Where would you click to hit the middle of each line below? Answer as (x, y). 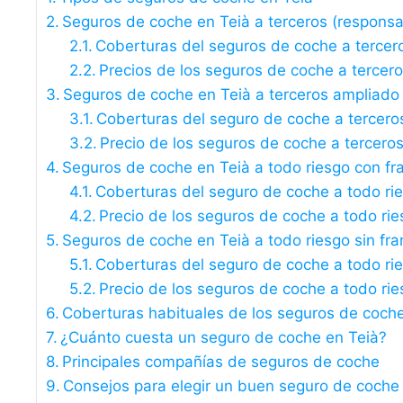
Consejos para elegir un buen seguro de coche (232, 385)
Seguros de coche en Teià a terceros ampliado (232, 94)
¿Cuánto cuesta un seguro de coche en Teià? (224, 337)
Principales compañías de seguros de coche (221, 361)
